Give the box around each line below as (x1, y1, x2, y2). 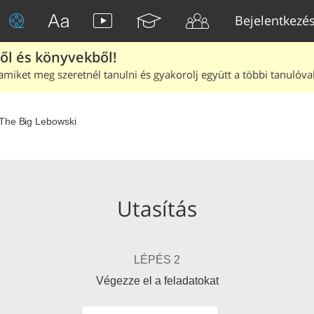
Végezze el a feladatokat (95, 275, 219, 287)
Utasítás (117, 194, 197, 223)
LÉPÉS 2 (134, 254, 180, 266)
